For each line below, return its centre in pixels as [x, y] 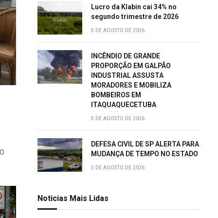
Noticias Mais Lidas [73, 198]
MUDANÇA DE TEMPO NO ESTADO [145, 154]
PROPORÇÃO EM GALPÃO [131, 66]
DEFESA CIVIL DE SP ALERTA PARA [145, 144]
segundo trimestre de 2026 [135, 17]
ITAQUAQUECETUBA [124, 105]
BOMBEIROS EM [116, 95]
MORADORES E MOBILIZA [131, 85]
